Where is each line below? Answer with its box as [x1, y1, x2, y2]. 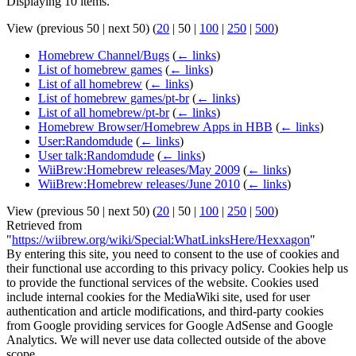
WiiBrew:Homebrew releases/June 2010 [38, 177, 240, 192]
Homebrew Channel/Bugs [38, 48, 169, 63]
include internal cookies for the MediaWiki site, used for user [6, 290, 310, 304]
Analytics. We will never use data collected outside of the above [6, 333, 326, 347]
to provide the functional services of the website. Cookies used [6, 276, 319, 290]
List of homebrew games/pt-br [38, 91, 189, 106]
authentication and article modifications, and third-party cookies [6, 304, 323, 319]
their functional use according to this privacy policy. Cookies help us [6, 261, 348, 276]
